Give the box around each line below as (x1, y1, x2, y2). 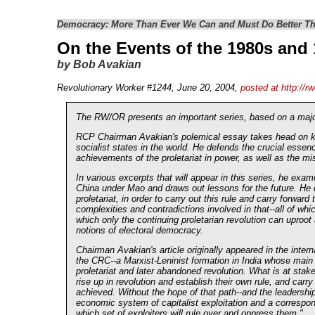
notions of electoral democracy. (75, 224, 203, 236)
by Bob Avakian (56, 58, 141, 70)
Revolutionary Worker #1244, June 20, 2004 (56, 82, 235, 93)
